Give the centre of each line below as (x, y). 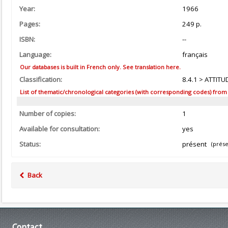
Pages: (30, 24)
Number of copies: (48, 114)
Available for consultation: (60, 129)
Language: (35, 54)
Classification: (41, 79)
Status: (30, 144)
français (195, 54)
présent (196, 144)
